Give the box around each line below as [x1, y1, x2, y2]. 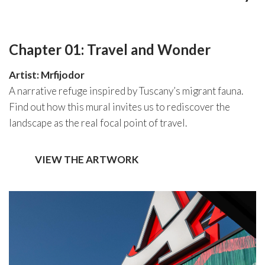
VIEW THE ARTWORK [35, 153, 138, 166]
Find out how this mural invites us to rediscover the [9, 101, 230, 113]
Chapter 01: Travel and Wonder [9, 41, 211, 58]
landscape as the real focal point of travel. [9, 117, 187, 129]
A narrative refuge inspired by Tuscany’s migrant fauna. [9, 85, 243, 97]
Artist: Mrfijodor [9, 69, 85, 81]
